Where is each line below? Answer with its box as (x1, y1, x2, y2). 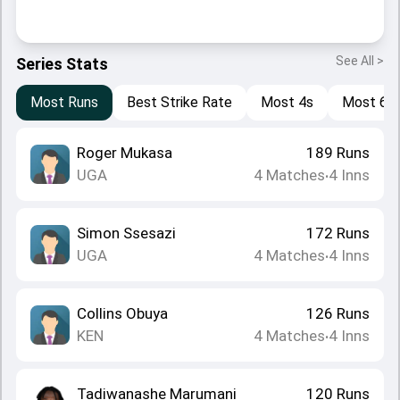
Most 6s (342, 94, 395, 111)
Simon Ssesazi (77, 224, 176, 242)
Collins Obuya (77, 304, 168, 322)
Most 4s (261, 94, 313, 111)
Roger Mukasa (77, 144, 172, 162)
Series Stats (16, 54, 108, 73)
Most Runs (30, 94, 98, 111)
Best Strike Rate (127, 94, 232, 111)
